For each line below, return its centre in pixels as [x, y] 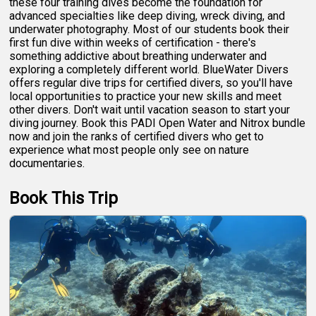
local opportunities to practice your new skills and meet [146, 96]
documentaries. [47, 163]
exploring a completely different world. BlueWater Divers [149, 69]
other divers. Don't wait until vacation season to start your [150, 109]
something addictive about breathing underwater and [138, 56]
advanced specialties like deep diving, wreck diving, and [147, 16]
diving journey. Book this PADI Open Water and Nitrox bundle [158, 123]
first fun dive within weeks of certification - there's [133, 42]
